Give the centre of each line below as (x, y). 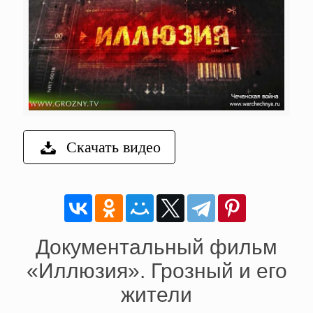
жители (156, 294)
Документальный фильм (156, 247)
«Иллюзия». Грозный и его (156, 270)
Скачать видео (113, 146)
